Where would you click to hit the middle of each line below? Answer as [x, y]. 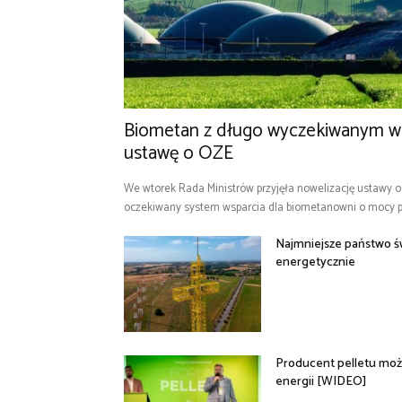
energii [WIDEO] [321, 382]
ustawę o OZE [179, 153]
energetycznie [315, 262]
